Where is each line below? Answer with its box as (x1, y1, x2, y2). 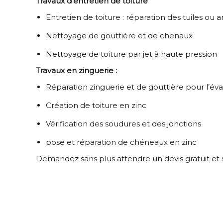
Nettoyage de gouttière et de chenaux (46, 30, 195, 40)
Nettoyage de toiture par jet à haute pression (46, 49, 219, 59)
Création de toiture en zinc (46, 100, 146, 110)
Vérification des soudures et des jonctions (46, 118, 201, 128)
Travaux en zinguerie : (36, 65, 119, 75)
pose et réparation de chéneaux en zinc (46, 137, 199, 147)
